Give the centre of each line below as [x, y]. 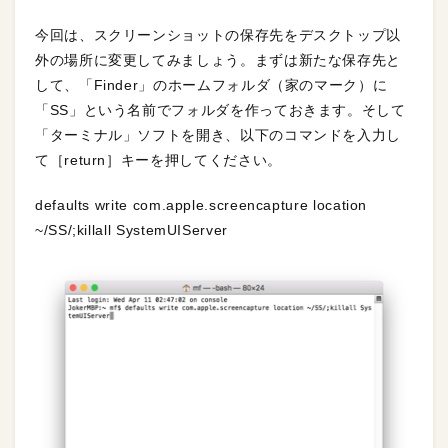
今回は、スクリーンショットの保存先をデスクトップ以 [218, 35]
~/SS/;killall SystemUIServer [131, 230]
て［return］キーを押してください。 [158, 160]
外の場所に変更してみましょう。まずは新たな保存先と [218, 60]
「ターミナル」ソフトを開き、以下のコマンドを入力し [218, 135]
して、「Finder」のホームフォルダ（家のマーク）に [211, 85]
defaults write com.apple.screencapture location [201, 205]
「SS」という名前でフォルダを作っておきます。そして [220, 110]
